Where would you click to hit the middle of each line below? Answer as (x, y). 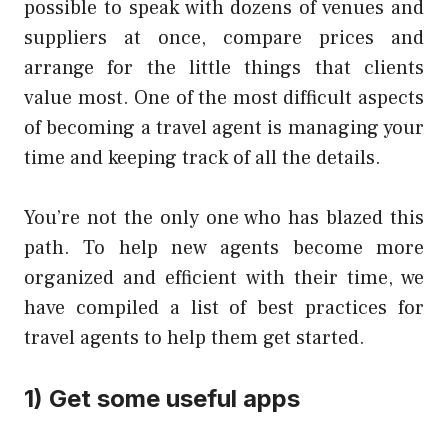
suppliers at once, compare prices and (224, 38)
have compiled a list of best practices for (224, 308)
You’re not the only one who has (175, 218)
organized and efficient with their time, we (224, 278)
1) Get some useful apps (162, 399)
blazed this (375, 218)
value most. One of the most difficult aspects (224, 98)
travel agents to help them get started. (194, 338)
